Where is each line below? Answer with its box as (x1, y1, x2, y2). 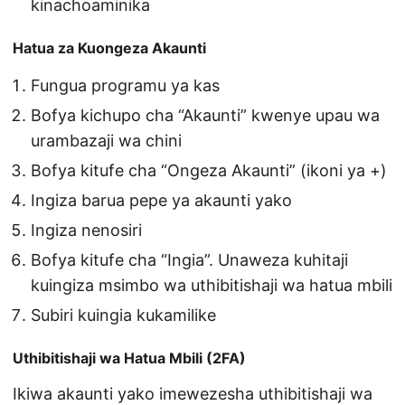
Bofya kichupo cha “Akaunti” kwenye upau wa (31, 106, 380, 126)
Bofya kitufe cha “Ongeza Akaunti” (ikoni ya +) (31, 161, 387, 181)
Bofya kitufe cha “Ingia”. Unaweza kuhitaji (31, 250, 348, 270)
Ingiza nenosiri (31, 221, 142, 240)
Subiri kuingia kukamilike (31, 306, 216, 325)
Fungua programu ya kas (31, 76, 220, 96)
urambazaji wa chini (31, 131, 182, 151)
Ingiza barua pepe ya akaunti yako (31, 191, 292, 211)
